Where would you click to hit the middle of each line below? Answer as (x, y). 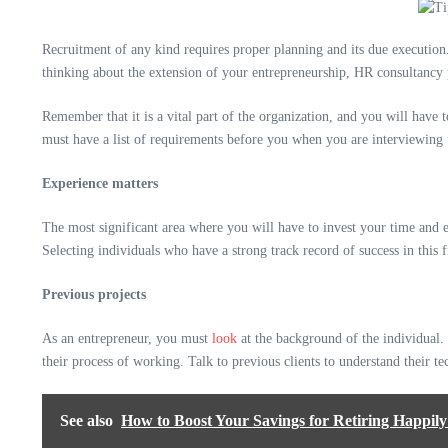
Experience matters (100, 183)
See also (86, 420)
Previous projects (94, 294)
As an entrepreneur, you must (127, 338)
